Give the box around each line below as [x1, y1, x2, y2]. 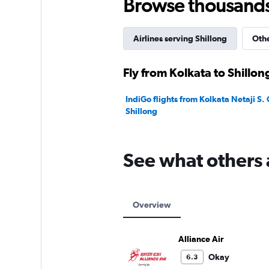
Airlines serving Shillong [133, 34, 227, 43]
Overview [132, 200, 171, 210]
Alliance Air [178, 234, 223, 244]
